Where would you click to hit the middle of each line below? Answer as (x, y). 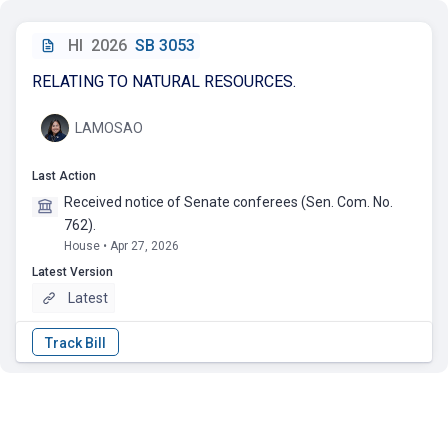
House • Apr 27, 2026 (122, 246)
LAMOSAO (109, 128)
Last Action (64, 176)
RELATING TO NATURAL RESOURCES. (164, 81)
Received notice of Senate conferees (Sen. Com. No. (229, 202)
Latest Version (72, 272)
